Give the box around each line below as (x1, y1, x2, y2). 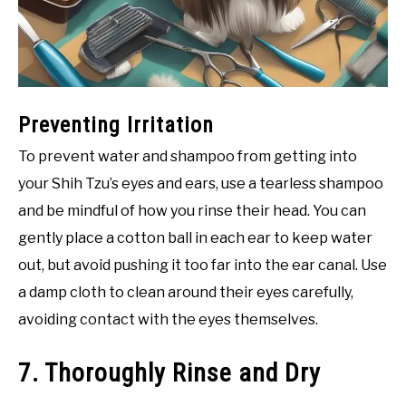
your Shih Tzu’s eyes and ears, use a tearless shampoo (18, 175, 383, 193)
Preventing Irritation (18, 112, 214, 139)
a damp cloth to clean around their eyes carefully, (18, 284, 353, 302)
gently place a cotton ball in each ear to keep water (18, 229, 372, 247)
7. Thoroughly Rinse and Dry (18, 358, 321, 389)
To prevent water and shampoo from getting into (18, 148, 357, 166)
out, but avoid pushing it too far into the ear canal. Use (18, 256, 387, 275)
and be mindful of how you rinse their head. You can (18, 202, 366, 220)
